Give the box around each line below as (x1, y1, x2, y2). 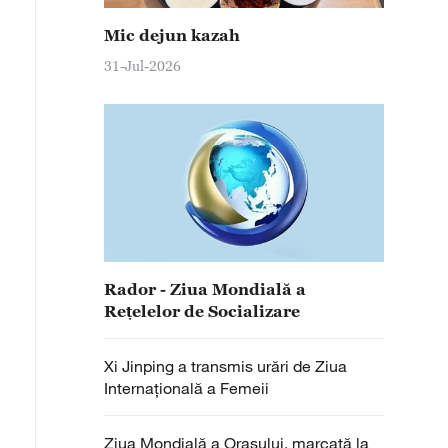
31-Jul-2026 (104, 57, 181, 74)
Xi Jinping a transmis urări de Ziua (104, 356, 347, 376)
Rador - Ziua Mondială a (104, 280, 306, 298)
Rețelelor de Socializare (104, 302, 300, 320)
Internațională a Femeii (104, 378, 269, 398)
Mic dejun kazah (104, 26, 240, 44)
